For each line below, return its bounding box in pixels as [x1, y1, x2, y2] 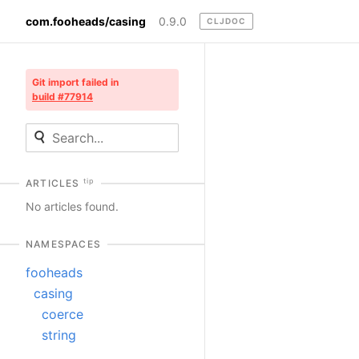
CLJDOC [207, 16, 246, 26]
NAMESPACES [26, 238, 101, 251]
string [42, 327, 76, 344]
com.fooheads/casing [26, 14, 146, 28]
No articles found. [26, 200, 119, 214]
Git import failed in [32, 76, 119, 89]
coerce [42, 306, 83, 323]
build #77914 [32, 91, 93, 103]
